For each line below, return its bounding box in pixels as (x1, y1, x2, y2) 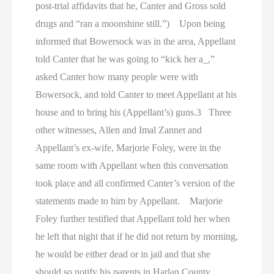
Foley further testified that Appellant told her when (35, 213, 231, 224)
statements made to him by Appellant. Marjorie (35, 195, 223, 206)
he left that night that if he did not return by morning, (35, 231, 239, 242)
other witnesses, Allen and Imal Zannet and (35, 124, 202, 135)
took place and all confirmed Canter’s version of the (35, 177, 235, 188)
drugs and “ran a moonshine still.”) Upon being (35, 18, 226, 29)
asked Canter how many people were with (35, 71, 199, 82)
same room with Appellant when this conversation (35, 160, 229, 171)
